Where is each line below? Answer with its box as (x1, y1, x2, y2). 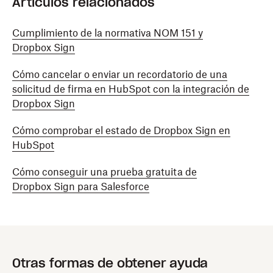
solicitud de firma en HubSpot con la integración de (12, 83, 249, 95)
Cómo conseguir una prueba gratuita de (12, 166, 197, 178)
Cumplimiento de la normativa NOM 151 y (12, 27, 203, 39)
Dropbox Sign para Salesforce (12, 180, 149, 193)
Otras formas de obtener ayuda (12, 255, 208, 271)
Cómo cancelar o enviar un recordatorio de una (12, 68, 227, 80)
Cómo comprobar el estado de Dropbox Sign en (12, 124, 230, 136)
